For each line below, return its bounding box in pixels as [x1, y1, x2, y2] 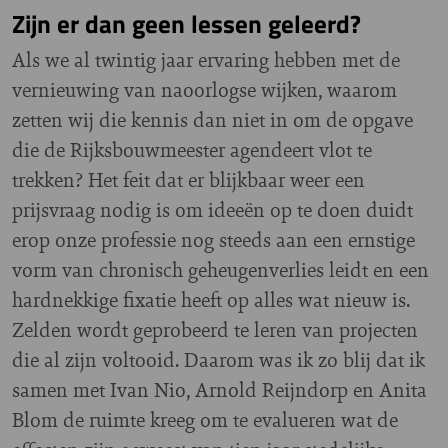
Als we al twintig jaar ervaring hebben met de [12, 45, 400, 74]
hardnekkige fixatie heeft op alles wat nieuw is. [12, 285, 410, 314]
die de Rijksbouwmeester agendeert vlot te [12, 135, 372, 164]
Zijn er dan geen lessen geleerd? [12, 4, 361, 43]
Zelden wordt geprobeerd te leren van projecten [12, 315, 418, 344]
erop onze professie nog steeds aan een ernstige [12, 225, 415, 254]
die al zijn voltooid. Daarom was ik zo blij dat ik [12, 345, 425, 374]
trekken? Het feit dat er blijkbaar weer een [12, 165, 365, 194]
